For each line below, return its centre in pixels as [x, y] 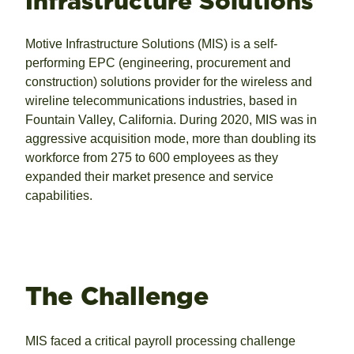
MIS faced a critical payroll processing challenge [160, 341]
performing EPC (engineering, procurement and [158, 62]
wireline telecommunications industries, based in [161, 100]
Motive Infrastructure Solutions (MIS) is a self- [151, 43]
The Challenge [117, 296]
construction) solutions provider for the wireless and [169, 81]
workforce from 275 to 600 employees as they [152, 157]
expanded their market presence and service [149, 176]
